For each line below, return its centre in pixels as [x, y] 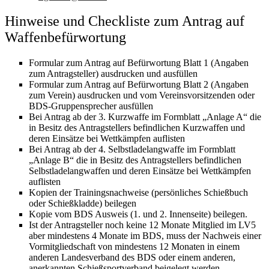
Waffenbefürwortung [65, 38]
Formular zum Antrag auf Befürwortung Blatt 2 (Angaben [139, 85]
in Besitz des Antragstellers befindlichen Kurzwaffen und [137, 128]
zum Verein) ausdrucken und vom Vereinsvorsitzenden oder [142, 95]
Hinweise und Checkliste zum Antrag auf [125, 21]
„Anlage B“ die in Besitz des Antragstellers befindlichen [135, 160]
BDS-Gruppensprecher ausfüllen [91, 106]
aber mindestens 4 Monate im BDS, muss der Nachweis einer [145, 236]
